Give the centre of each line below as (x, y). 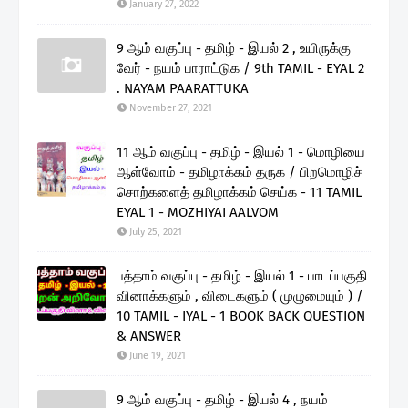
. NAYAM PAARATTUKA (183, 88)
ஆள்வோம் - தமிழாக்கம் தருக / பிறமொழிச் (240, 172)
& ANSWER (149, 336)
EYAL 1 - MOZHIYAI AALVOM (198, 212)
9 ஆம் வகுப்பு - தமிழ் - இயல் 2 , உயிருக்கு (234, 48)
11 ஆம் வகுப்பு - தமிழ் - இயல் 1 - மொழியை (241, 152)
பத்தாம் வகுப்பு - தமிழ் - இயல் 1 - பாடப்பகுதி (242, 275)
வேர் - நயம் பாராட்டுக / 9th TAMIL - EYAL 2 (240, 68)
